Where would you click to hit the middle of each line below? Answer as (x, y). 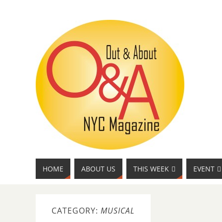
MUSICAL (118, 211)
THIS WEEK (151, 169)
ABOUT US (98, 169)
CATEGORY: (76, 211)
